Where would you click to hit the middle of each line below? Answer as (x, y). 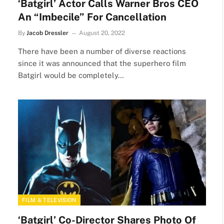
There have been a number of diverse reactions (102, 51)
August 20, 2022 (102, 33)
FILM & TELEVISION (49, 200)
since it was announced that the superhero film (102, 63)
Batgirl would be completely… (71, 75)
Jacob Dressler (47, 33)
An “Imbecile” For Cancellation (92, 17)
